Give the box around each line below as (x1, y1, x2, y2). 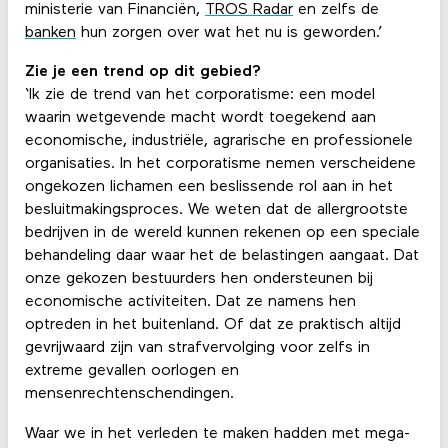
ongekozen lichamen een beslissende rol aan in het (24, 179, 393, 196)
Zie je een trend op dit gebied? (24, 64, 261, 81)
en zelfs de (292, 2, 379, 19)
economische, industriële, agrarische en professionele (24, 133, 413, 150)
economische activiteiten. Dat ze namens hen (24, 294, 356, 311)
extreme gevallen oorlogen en (24, 363, 239, 380)
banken (24, 25, 76, 42)
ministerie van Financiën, (24, 2, 205, 19)
